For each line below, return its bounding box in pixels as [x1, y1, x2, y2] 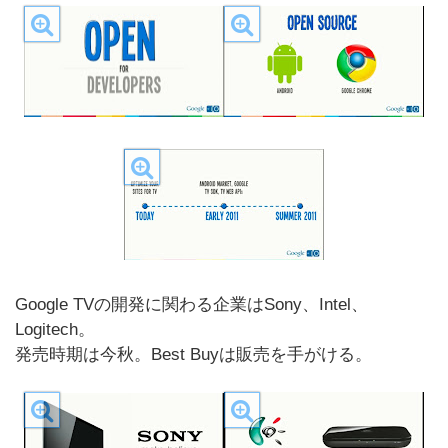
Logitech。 [15, 320, 95, 339]
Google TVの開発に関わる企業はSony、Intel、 [15, 295, 368, 314]
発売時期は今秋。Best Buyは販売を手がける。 [15, 345, 372, 364]
